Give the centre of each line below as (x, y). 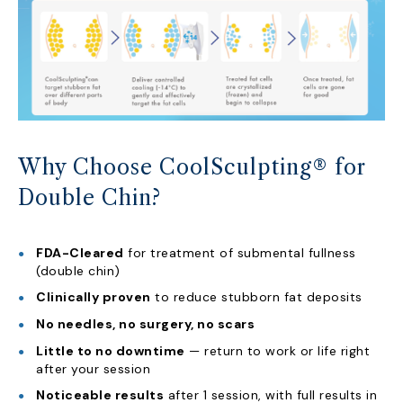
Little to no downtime (111, 351)
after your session (93, 369)
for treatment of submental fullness (240, 253)
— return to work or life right (277, 351)
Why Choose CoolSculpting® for (192, 167)
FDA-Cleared (80, 253)
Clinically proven (94, 297)
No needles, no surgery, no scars (145, 324)
